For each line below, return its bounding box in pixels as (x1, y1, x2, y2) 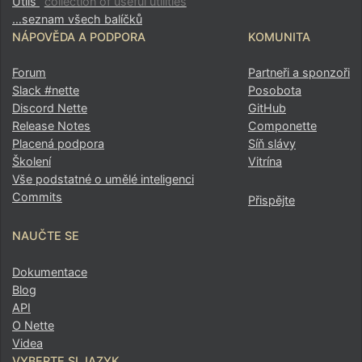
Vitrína (248, 154, 282, 169)
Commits (12, 190, 62, 204)
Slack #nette (12, 83, 79, 98)
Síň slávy (248, 137, 296, 151)
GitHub (248, 101, 286, 116)
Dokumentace (12, 264, 87, 279)
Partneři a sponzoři (248, 65, 350, 80)
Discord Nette (12, 101, 87, 116)
